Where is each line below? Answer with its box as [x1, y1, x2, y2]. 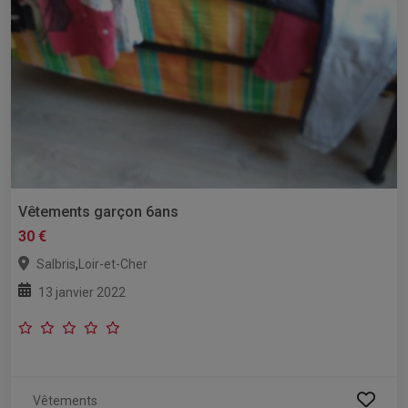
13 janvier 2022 [38, 284, 126, 300]
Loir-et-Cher [78, 256, 148, 271]
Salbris [36, 256, 76, 271]
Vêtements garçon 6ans [18, 202, 178, 220]
